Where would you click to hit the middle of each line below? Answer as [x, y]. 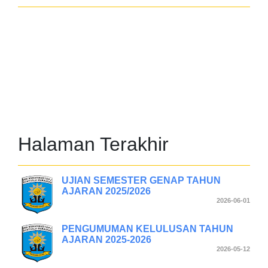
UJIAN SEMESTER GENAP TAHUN [141, 180]
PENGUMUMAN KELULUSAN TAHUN [147, 229]
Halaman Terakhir [93, 144]
